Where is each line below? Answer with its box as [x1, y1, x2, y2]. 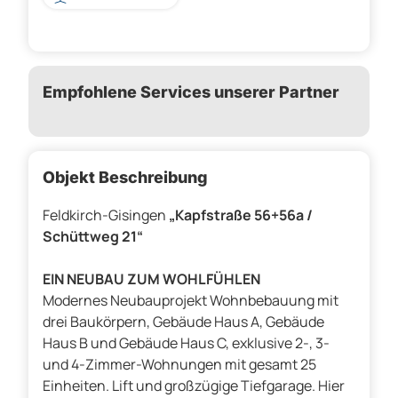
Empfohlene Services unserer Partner [43, 83, 339, 102]
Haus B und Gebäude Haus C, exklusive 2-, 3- [43, 333, 330, 354]
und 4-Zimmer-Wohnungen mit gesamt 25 [43, 354, 316, 375]
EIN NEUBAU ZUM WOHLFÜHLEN [43, 269, 260, 290]
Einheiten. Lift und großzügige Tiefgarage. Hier [43, 376, 345, 396]
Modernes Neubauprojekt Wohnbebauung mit [43, 291, 338, 311]
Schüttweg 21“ [43, 227, 143, 247]
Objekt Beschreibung [43, 168, 208, 187]
